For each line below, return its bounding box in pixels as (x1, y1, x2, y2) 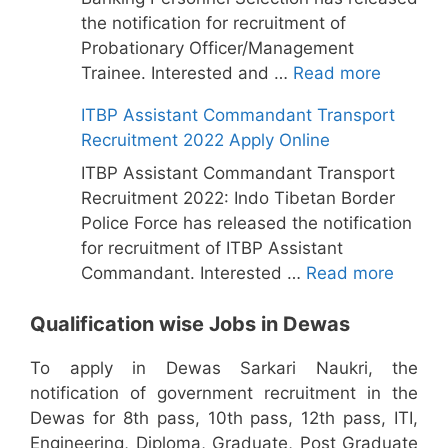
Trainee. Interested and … (81, 62, 293, 83)
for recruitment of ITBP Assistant (81, 238, 343, 258)
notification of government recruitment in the (30, 382, 418, 403)
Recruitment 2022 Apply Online (81, 129, 330, 150)
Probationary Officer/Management (81, 37, 354, 58)
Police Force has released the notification (81, 213, 412, 233)
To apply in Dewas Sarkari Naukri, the (30, 357, 418, 378)
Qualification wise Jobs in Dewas (30, 311, 350, 336)
